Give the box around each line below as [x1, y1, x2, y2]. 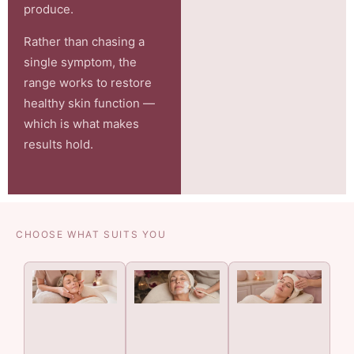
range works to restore [24, 74, 152, 90]
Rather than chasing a [24, 33, 145, 49]
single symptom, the [24, 54, 137, 70]
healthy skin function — [24, 95, 155, 111]
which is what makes [24, 115, 139, 131]
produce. [24, 2, 73, 17]
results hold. [24, 136, 93, 152]
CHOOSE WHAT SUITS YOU [16, 228, 167, 241]
